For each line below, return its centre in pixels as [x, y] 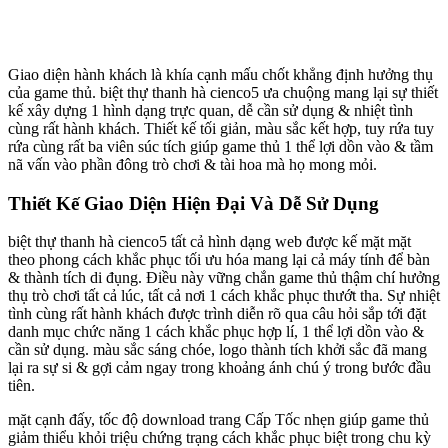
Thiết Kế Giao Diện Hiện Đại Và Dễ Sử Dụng [193, 203]
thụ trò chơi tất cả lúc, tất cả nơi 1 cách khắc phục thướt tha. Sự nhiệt [224, 296]
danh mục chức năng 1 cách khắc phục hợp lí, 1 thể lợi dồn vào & [216, 332]
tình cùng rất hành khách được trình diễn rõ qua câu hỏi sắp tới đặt [217, 314]
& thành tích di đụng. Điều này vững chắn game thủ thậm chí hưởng [224, 278]
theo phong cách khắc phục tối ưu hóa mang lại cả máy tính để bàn [219, 260]
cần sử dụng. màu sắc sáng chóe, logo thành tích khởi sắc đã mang [217, 350]
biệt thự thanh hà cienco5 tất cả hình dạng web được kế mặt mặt [209, 242]
